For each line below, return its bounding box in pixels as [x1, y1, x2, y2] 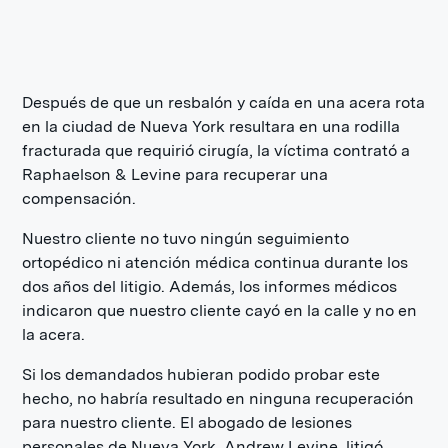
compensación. [22, 189, 137, 208]
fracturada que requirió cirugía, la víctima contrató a [22, 141, 411, 160]
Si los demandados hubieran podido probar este [22, 365, 381, 384]
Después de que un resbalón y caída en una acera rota [22, 93, 426, 112]
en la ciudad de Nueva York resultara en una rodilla [22, 117, 401, 136]
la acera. [22, 325, 86, 344]
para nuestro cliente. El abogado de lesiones [22, 413, 353, 432]
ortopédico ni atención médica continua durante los [22, 253, 409, 272]
